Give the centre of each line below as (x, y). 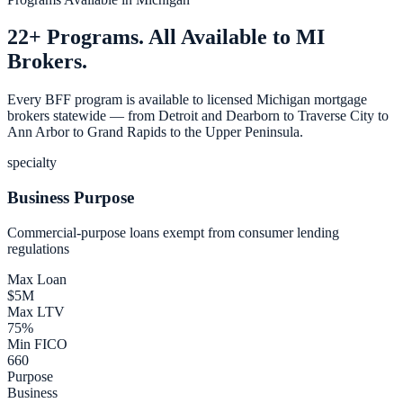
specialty (32, 163)
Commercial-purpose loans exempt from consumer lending (173, 232)
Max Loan (37, 279)
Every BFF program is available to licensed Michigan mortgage (187, 100)
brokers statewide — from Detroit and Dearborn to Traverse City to (198, 116)
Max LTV (36, 311)
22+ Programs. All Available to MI (166, 37)
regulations (38, 248)
